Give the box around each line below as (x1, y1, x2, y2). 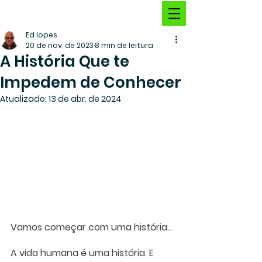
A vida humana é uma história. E (11, 246, 156, 260)
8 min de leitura (95, 40, 153, 50)
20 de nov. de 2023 (26, 40, 94, 50)
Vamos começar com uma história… (11, 220, 173, 234)
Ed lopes (26, 30, 57, 40)
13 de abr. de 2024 (49, 93, 122, 105)
